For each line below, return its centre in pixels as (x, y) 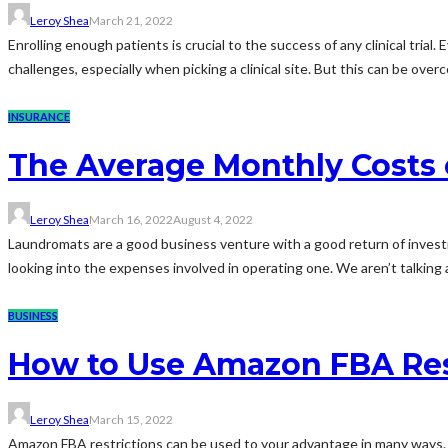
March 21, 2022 (131, 20)
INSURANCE (39, 116)
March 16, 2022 (131, 220)
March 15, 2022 (131, 420)
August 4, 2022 (213, 220)
